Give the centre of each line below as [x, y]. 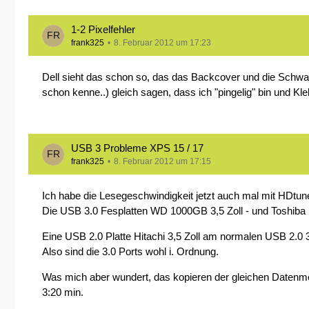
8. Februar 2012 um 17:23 [162, 43]
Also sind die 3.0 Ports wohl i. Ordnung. [130, 251]
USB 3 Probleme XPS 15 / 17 [137, 148]
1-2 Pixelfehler [103, 29]
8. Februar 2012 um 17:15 [162, 161]
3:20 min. [63, 292]
